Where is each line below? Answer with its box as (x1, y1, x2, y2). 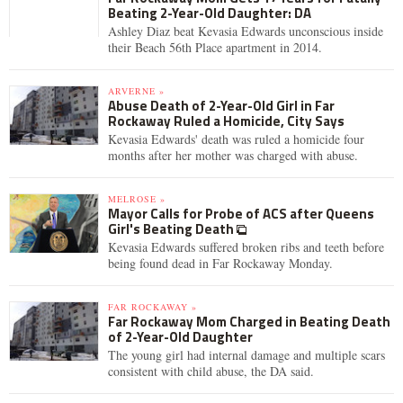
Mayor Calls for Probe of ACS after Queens (108, 203, 374, 224)
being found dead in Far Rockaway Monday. (108, 255, 333, 272)
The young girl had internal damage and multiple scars (108, 346, 385, 363)
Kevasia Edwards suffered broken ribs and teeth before (108, 238, 384, 255)
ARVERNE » (108, 85, 165, 97)
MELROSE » (108, 193, 166, 205)
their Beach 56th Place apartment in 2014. (108, 39, 327, 56)
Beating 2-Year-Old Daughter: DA (108, 3, 311, 23)
